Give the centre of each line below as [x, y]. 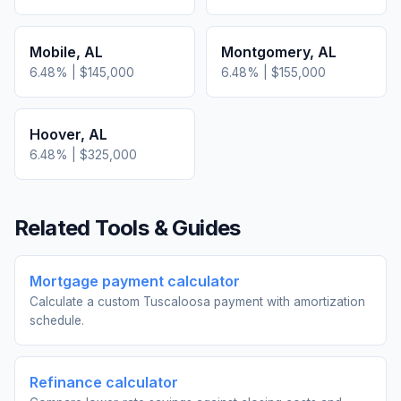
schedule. [57, 320]
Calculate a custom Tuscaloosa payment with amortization [197, 302]
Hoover [55, 134]
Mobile [53, 52]
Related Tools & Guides [128, 228]
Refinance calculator [104, 382]
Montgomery [265, 52]
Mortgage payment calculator [135, 281]
